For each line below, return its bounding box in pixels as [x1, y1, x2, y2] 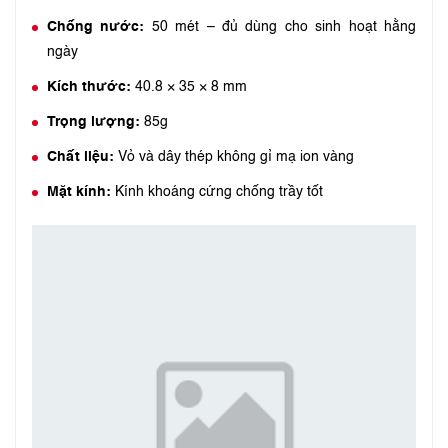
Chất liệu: [47, 150, 114, 164]
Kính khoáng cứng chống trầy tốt [111, 185, 323, 199]
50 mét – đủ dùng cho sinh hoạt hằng [144, 20, 417, 34]
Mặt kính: [47, 185, 111, 199]
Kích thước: [47, 80, 131, 94]
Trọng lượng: [47, 115, 140, 129]
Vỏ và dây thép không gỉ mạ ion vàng [114, 150, 354, 164]
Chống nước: [47, 20, 145, 34]
